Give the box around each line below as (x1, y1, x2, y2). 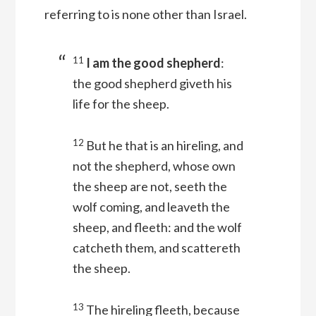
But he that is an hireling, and (85, 138, 243, 154)
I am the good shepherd (85, 55, 221, 71)
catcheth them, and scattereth (72, 240, 241, 256)
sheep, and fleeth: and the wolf (72, 219, 242, 236)
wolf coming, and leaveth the (72, 199, 230, 215)
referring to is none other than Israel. (44, 6, 247, 23)
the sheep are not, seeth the (72, 178, 227, 195)
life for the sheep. (72, 96, 169, 112)
